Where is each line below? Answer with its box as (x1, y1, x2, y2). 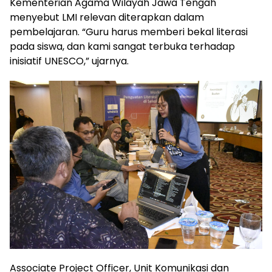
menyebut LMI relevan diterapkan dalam (10, 10, 204, 24)
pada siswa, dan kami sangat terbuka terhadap (10, 39, 235, 53)
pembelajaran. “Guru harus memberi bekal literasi (10, 24, 248, 39)
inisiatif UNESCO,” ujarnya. (10, 53, 129, 68)
